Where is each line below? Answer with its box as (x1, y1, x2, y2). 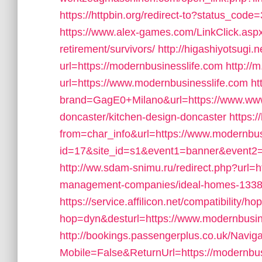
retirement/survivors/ (60, 43, 155, 55)
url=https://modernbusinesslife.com (60, 60, 223, 72)
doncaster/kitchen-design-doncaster (60, 111, 226, 123)
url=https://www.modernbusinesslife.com (60, 77, 248, 89)
